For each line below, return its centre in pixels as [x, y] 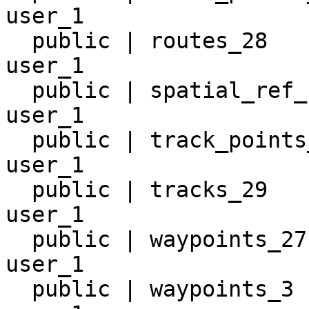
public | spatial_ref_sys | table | [19, 91]
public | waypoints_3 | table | [19, 289]
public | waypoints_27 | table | [19, 240]
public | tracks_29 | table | [19, 190]
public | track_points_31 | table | [19, 140]
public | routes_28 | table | [19, 41]
